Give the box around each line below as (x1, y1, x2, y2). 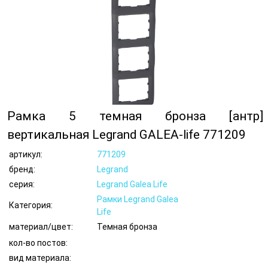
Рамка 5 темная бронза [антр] (7, 109, 263, 123)
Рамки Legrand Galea (97, 194, 178, 204)
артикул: (9, 150, 42, 159)
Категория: (9, 200, 53, 210)
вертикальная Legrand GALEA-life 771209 (7, 127, 246, 142)
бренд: (9, 165, 35, 174)
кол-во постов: (9, 238, 68, 248)
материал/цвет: (9, 222, 73, 232)
